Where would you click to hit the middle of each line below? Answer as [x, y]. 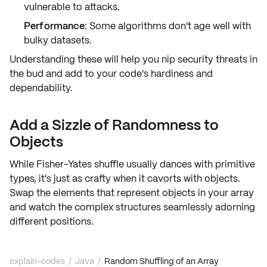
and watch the [42, 207]
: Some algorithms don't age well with [167, 26]
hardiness [172, 74]
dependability [40, 88]
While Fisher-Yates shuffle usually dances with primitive [132, 164]
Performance [54, 26]
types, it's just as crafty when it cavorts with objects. [125, 178]
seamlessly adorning [208, 207]
